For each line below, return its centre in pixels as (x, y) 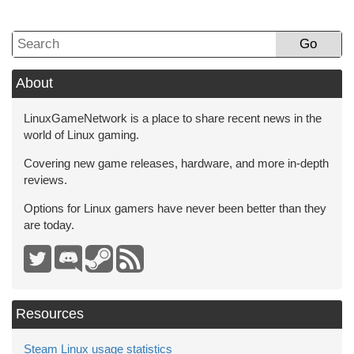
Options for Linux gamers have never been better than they (175, 208)
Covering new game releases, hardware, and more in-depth (176, 163)
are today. (49, 224)
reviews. (45, 179)
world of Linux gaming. (81, 134)
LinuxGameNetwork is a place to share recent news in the (173, 118)
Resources (50, 313)
